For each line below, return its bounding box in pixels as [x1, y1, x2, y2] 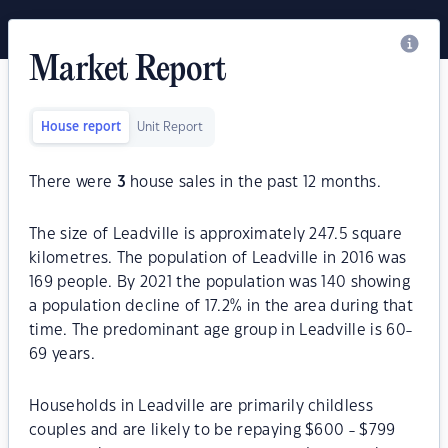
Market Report [29, 52, 227, 90]
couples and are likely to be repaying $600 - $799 [29, 423, 396, 438]
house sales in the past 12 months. [125, 175, 382, 190]
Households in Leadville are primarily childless [29, 399, 374, 414]
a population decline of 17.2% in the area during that [29, 299, 413, 314]
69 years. [29, 347, 95, 362]
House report [41, 121, 121, 133]
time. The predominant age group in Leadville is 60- [29, 323, 413, 338]
